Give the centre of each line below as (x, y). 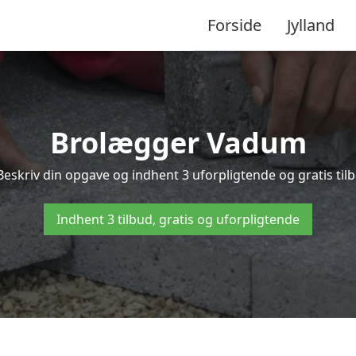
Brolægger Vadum (178, 143)
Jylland (311, 25)
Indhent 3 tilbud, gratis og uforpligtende (178, 219)
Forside (234, 25)
